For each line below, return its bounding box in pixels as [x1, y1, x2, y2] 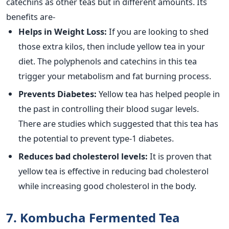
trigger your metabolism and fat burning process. [18, 70, 211, 82]
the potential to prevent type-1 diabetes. [18, 132, 174, 144]
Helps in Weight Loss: [18, 25, 107, 37]
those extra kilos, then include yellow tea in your [18, 40, 205, 52]
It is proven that [148, 150, 212, 163]
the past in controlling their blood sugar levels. [18, 102, 199, 114]
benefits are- [6, 10, 55, 22]
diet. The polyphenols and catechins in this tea [18, 55, 197, 67]
